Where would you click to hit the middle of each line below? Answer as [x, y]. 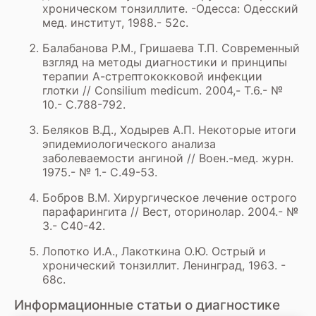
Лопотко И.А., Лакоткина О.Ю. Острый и [154, 251]
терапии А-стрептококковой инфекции [152, 76]
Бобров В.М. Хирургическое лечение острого [170, 197]
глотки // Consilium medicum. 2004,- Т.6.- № [163, 90]
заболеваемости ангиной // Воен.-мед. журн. [168, 158]
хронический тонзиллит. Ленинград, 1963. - [164, 265]
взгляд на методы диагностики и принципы [165, 62]
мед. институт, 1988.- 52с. [115, 22]
